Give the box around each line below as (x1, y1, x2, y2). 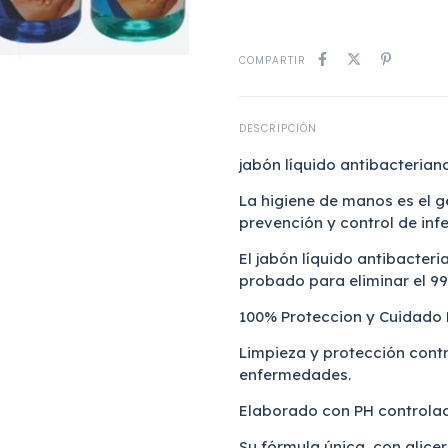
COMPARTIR (239, 53, 306, 69)
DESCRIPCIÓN (239, 121, 317, 137)
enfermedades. (239, 364, 355, 384)
